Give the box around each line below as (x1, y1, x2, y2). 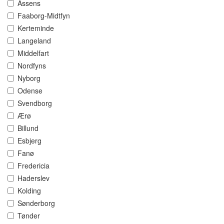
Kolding (17, 185, 41, 196)
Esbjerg (17, 135, 41, 146)
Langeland (17, 35, 51, 46)
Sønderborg (17, 198, 55, 208)
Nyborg (17, 73, 40, 83)
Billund (17, 123, 38, 133)
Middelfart (17, 48, 49, 58)
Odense (17, 85, 42, 96)
